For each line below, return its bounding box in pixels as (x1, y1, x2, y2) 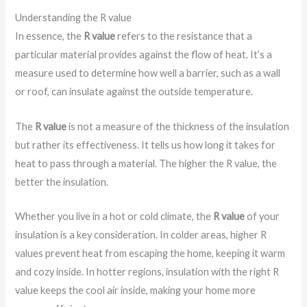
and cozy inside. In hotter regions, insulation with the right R (15, 266, 280, 278)
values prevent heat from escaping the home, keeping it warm (15, 247, 286, 260)
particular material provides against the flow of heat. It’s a (15, 49, 273, 61)
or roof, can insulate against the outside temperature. (15, 86, 254, 98)
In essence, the (15, 30, 84, 42)
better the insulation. (15, 175, 109, 188)
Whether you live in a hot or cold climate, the (15, 210, 214, 223)
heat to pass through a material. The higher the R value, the (15, 157, 278, 169)
